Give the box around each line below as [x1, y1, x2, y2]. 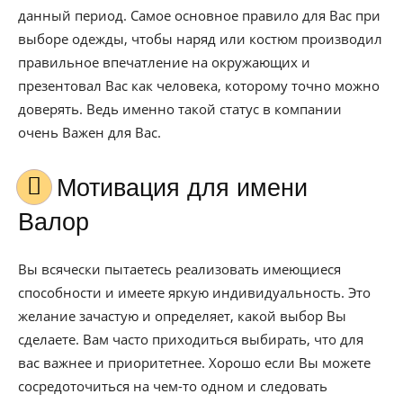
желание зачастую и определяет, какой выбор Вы [18, 307, 346, 325]
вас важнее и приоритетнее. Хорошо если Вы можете [18, 354, 371, 372]
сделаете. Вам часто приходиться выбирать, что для [18, 330, 363, 348]
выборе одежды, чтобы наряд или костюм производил [18, 30, 382, 48]
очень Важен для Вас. [18, 123, 161, 141]
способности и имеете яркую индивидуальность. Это [18, 283, 371, 301]
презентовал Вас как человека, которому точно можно [18, 76, 380, 94]
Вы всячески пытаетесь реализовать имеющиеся [18, 260, 341, 278]
